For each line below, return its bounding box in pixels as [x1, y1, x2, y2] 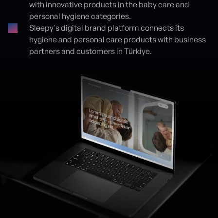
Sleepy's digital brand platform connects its [29, 23, 184, 33]
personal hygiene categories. [29, 11, 131, 21]
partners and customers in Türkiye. [29, 46, 152, 56]
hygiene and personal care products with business [29, 35, 206, 44]
